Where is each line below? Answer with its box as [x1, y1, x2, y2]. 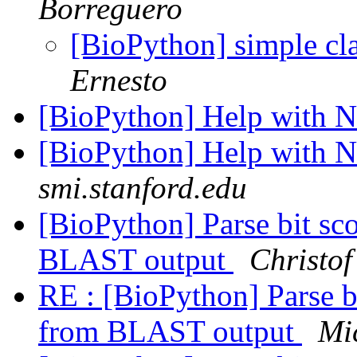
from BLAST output [38, 314, 302, 349]
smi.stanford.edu [38, 171, 247, 206]
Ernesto [70, 63, 167, 98]
